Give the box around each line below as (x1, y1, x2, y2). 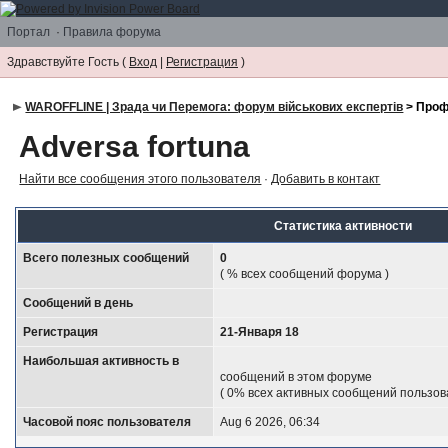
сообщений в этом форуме (220, 369, 373, 384)
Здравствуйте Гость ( (7, 54, 129, 69)
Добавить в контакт (271, 171, 381, 186)
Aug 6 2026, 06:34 (220, 414, 321, 429)
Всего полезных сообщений (23, 250, 190, 265)
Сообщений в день (23, 295, 134, 310)
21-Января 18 (220, 324, 300, 339)
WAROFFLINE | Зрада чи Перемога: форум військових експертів (25, 99, 404, 114)
